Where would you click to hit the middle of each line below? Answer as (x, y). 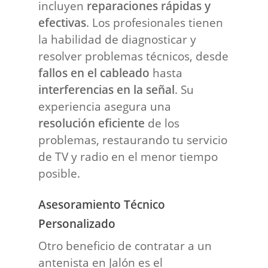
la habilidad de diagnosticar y (118, 39)
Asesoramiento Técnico (102, 204)
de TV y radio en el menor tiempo (128, 156)
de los (162, 123)
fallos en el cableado (94, 72)
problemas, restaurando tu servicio (133, 139)
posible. (60, 173)
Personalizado (77, 223)
